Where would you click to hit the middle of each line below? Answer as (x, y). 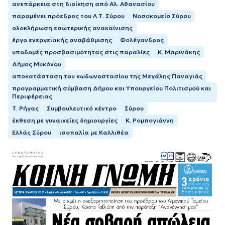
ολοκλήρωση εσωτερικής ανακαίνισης (72, 28)
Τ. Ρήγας (25, 108)
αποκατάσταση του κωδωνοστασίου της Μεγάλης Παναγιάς (107, 76)
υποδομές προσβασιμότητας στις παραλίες (81, 52)
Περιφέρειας (32, 96)
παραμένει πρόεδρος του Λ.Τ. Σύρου (68, 16)
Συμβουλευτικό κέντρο (82, 108)
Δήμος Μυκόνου (37, 64)
